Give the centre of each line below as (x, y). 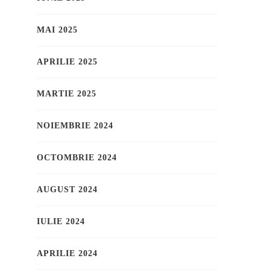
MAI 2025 (57, 30)
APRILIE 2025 (67, 62)
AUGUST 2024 (67, 190)
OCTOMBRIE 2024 (77, 158)
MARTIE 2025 (67, 94)
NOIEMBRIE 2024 (75, 126)
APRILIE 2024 (67, 254)
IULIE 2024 (61, 222)
